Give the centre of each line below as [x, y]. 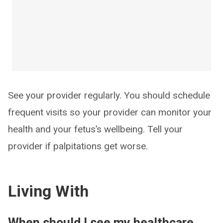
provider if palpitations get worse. [78, 146]
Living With [48, 191]
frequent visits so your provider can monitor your [110, 112]
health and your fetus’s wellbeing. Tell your [95, 129]
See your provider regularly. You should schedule [109, 95]
